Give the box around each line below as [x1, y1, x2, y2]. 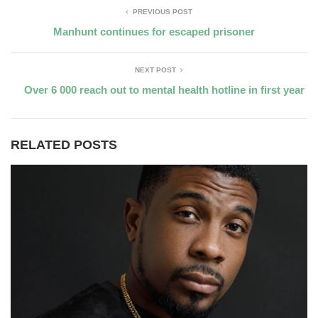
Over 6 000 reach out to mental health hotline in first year [24, 84, 305, 97]
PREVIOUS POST [133, 8, 192, 16]
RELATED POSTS [11, 138, 117, 153]
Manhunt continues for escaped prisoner [53, 26, 255, 38]
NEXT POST [135, 66, 176, 75]
